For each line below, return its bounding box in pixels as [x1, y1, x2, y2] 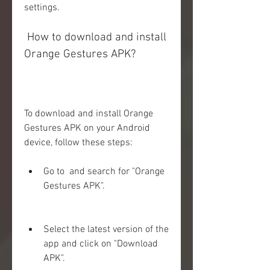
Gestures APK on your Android [24, 122, 150, 134]
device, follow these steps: [24, 137, 133, 149]
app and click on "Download [43, 238, 158, 250]
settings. [24, 2, 60, 14]
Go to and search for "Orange [43, 166, 165, 178]
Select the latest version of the [43, 224, 169, 236]
